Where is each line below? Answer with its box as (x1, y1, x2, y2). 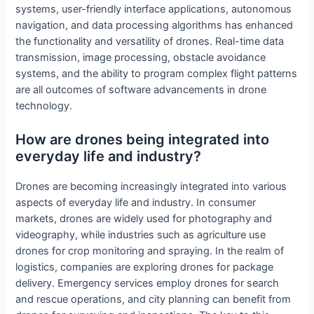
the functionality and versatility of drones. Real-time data (15, 35, 285, 48)
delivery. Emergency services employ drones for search (15, 276, 280, 289)
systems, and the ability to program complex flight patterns (15, 67, 298, 81)
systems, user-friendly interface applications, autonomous (15, 3, 292, 16)
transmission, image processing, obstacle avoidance (15, 51, 266, 64)
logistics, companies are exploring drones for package (15, 260, 274, 273)
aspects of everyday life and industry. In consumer (15, 196, 257, 209)
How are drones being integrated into (15, 130, 270, 148)
